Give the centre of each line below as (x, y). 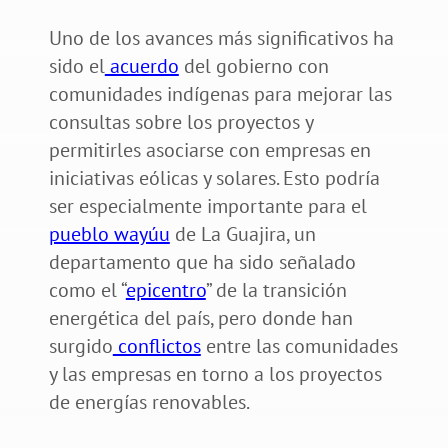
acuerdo (141, 65)
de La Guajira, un (242, 233)
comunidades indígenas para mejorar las (220, 93)
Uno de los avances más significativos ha (221, 37)
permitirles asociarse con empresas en (209, 149)
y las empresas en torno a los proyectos (215, 373)
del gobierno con (253, 65)
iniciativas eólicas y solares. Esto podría (214, 177)
